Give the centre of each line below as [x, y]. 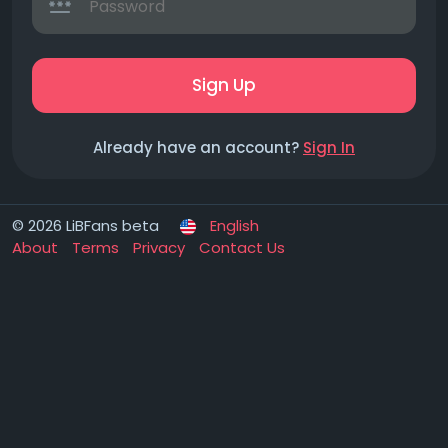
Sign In [329, 147]
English [234, 225]
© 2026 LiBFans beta [85, 225]
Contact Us [242, 247]
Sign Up [224, 85]
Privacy [161, 247]
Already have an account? [198, 147]
